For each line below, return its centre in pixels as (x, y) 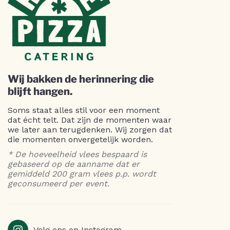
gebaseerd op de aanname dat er (74, 164)
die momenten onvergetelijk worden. (80, 139)
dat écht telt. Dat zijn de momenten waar (90, 120)
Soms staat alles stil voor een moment (84, 110)
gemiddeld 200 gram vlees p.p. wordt (82, 174)
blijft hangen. (40, 91)
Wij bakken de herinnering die (81, 79)
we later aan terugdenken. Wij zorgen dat (90, 129)
